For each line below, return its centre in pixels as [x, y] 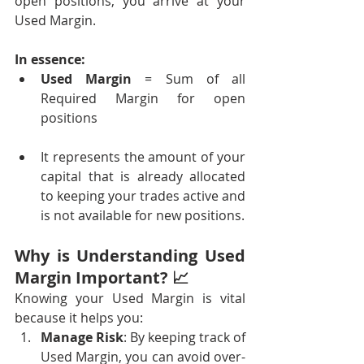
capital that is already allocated [143, 176]
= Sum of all [189, 79]
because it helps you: [79, 318]
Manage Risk [82, 337]
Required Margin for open [143, 98]
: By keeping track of [184, 337]
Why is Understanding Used [130, 256]
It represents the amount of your [143, 157]
